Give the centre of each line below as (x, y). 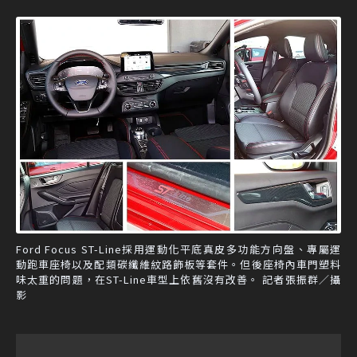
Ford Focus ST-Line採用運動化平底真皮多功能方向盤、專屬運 (178, 249)
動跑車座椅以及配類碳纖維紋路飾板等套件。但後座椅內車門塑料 (178, 264)
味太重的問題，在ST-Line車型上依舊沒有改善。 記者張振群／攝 (178, 279)
